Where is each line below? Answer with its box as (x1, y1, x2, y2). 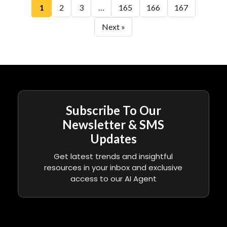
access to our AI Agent (70, 173, 157, 184)
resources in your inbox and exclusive (44, 162, 183, 173)
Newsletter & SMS (62, 117, 165, 132)
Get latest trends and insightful (54, 151, 173, 162)
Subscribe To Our (65, 103, 161, 118)
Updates (90, 131, 137, 146)
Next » (101, 22, 125, 31)
